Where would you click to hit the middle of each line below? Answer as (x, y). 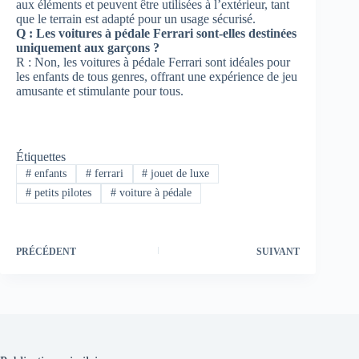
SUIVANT (278, 251)
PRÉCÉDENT (46, 251)
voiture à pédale (153, 193)
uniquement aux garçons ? (88, 47)
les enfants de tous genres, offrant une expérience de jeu (157, 76)
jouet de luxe (179, 174)
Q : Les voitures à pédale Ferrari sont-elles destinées (156, 33)
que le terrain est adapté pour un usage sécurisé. (136, 18)
